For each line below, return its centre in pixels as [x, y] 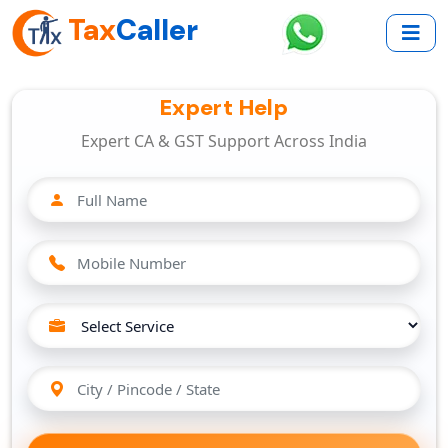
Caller [157, 30]
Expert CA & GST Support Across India [224, 141]
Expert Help [224, 107]
